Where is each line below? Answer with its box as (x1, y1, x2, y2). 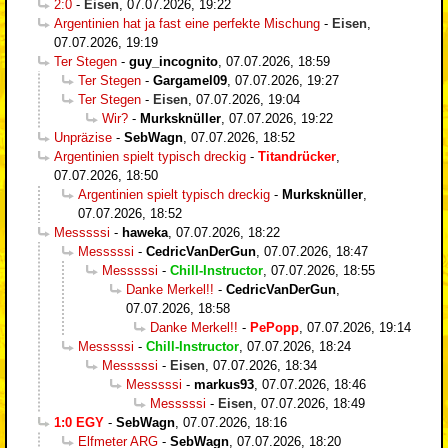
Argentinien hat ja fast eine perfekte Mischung (54, 15, 320, 31)
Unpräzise (54, 129, 112, 145)
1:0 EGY (54, 414, 104, 430)
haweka (122, 224, 168, 240)
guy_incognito (129, 53, 218, 69)
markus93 (194, 376, 254, 392)
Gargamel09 (153, 72, 227, 88)
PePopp (250, 319, 299, 335)
